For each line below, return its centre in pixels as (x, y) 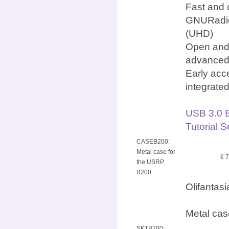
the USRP (150, 162)
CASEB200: (153, 141)
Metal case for (156, 152)
